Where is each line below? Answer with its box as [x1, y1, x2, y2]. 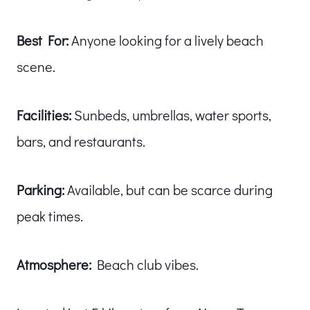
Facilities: [17, 105, 71, 124]
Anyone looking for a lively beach [69, 30, 264, 49]
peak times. [17, 206, 83, 225]
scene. [17, 57, 55, 75]
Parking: [17, 180, 64, 199]
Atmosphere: [17, 255, 91, 273]
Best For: [17, 30, 69, 49]
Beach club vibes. [91, 255, 199, 273]
